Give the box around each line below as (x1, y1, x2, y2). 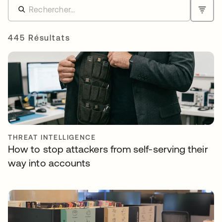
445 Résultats (8, 33, 70, 42)
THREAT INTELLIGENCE (8, 133, 96, 141)
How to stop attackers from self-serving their (8, 143, 208, 155)
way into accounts (8, 157, 91, 168)
